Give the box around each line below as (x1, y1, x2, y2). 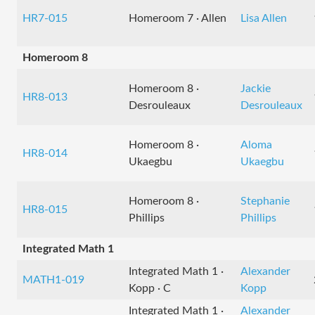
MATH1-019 (22, 274, 84, 285)
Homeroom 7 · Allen (129, 13, 226, 24)
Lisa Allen (240, 13, 287, 24)
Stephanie (240, 195, 290, 207)
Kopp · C (129, 283, 171, 294)
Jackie (240, 83, 271, 94)
